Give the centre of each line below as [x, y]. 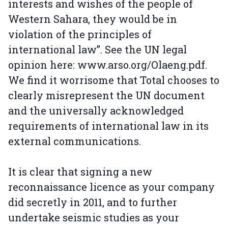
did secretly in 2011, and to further [93, 202]
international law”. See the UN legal [97, 49]
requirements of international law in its [108, 126]
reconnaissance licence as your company [111, 187]
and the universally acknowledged [96, 110]
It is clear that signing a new [80, 172]
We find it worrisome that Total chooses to [114, 80]
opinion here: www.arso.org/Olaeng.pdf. [108, 65]
